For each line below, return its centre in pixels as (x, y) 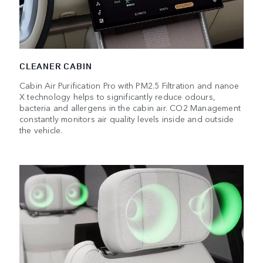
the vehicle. (41, 130)
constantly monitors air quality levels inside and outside (127, 119)
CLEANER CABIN (56, 66)
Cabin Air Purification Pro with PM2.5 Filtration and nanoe (129, 85)
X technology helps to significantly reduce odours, (117, 97)
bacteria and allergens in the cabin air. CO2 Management (130, 108)
